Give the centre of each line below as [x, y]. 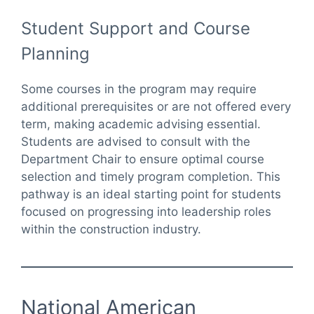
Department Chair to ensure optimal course [143, 159]
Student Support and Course [136, 29]
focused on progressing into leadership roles [146, 212]
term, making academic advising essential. [141, 124]
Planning [55, 54]
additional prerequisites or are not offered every [156, 107]
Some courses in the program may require [139, 89]
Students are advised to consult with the [136, 142]
